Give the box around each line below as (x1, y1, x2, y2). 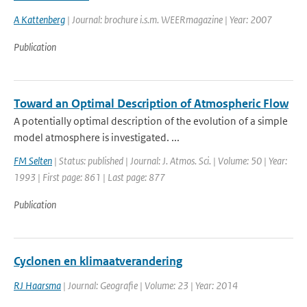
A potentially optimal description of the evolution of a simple (14, 114, 288, 127)
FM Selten (14, 154, 52, 167)
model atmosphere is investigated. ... (14, 131, 180, 144)
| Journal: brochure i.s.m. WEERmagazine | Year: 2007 (65, 13, 272, 26)
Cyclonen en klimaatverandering (14, 254, 182, 269)
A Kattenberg (14, 13, 65, 26)
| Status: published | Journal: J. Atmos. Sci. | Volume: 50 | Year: (52, 154, 287, 167)
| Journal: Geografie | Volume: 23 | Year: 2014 (61, 279, 238, 292)
